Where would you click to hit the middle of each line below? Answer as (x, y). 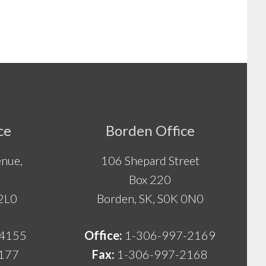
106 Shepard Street (150, 160)
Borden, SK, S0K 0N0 (150, 198)
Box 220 (150, 179)
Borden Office (150, 130)
